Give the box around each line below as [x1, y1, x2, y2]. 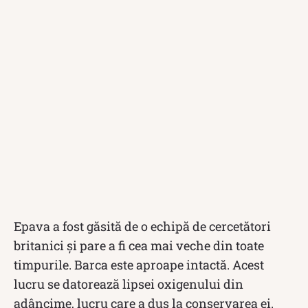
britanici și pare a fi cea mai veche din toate [14, 236, 264, 254]
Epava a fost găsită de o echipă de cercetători [14, 217, 271, 234]
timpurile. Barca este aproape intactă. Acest [14, 256, 264, 273]
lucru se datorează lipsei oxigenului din [14, 275, 243, 292]
